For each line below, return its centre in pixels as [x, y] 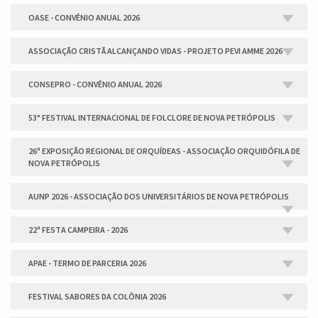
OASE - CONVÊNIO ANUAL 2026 [84, 17]
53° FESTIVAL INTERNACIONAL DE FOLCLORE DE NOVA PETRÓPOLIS [152, 117]
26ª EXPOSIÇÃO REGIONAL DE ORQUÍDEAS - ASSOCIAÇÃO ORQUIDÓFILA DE [164, 151]
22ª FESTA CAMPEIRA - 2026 [78, 230]
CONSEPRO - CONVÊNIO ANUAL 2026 [95, 84]
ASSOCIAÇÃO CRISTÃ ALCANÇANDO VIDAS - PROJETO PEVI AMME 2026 [155, 51]
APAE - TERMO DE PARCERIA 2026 [87, 263]
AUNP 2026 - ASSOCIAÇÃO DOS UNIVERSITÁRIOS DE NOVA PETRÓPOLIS [159, 196]
